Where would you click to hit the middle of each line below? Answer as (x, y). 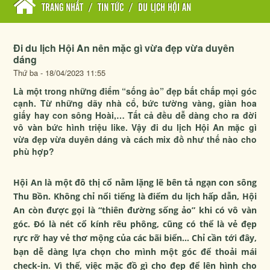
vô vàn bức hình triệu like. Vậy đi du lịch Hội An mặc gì (135, 127)
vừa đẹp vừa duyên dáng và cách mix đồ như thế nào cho (135, 139)
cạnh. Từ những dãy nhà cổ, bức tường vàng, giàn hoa (135, 103)
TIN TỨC (111, 8)
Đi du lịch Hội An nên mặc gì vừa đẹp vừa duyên (124, 48)
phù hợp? (34, 151)
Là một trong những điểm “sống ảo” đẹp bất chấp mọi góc (135, 91)
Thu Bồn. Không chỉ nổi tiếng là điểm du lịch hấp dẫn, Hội (135, 196)
